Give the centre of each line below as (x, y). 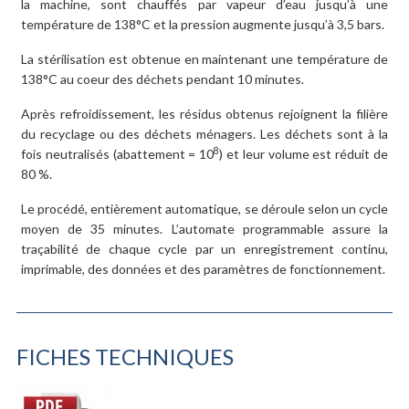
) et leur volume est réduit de (304, 153)
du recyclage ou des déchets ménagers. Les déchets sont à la (204, 133)
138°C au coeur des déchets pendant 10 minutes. (163, 79)
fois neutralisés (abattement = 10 (118, 153)
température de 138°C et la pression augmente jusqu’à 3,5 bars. (203, 24)
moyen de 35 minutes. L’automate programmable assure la (204, 228)
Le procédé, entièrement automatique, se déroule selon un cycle (204, 208)
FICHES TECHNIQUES (125, 356)
